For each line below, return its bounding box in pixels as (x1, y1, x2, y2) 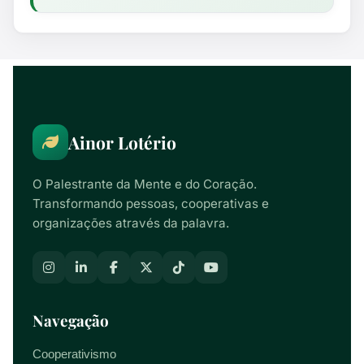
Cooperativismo (32, 348, 116, 361)
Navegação (32, 310, 109, 331)
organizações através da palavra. (32, 215, 229, 231)
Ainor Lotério (68, 131, 176, 154)
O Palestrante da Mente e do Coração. (32, 176, 257, 192)
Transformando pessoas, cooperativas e (32, 196, 269, 211)
